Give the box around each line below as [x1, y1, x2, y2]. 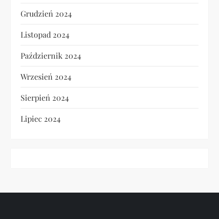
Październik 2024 [21, 50, 82, 61]
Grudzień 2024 [21, 8, 72, 19]
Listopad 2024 [21, 29, 70, 40]
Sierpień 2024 [21, 92, 69, 103]
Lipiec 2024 [21, 113, 61, 124]
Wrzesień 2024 [21, 71, 72, 82]
